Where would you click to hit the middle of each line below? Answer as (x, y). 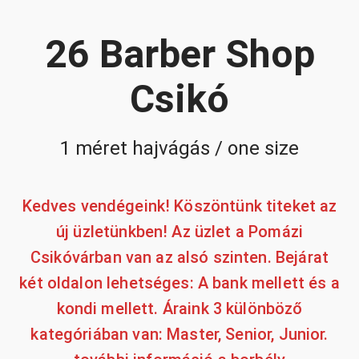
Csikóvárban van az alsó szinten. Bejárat (179, 258)
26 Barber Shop (179, 54)
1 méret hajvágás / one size (179, 148)
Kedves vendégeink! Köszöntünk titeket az (179, 206)
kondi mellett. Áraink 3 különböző (179, 309)
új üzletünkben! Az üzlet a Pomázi (179, 232)
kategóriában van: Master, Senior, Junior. (179, 335)
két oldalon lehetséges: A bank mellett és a (179, 283)
